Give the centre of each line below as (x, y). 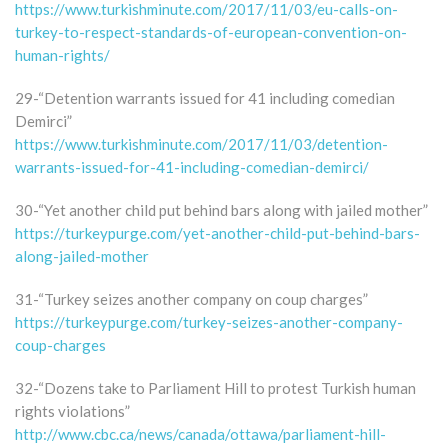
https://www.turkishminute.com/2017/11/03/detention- (201, 143)
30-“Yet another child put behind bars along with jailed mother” (221, 209)
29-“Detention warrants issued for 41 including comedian (205, 97)
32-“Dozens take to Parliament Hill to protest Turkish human (215, 387)
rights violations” (72, 410)
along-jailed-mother (82, 255)
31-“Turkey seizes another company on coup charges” (191, 298)
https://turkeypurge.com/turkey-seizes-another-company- (209, 321)
